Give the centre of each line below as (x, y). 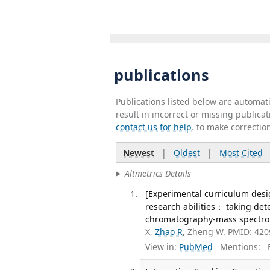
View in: (161, 247)
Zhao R (169, 231)
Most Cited (241, 152)
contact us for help (154, 127)
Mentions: (236, 247)
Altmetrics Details (158, 174)
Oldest (187, 152)
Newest (138, 152)
